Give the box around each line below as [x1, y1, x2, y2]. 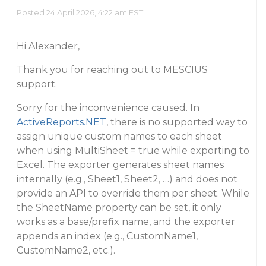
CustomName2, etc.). [17, 245, 115, 256]
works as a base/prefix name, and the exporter [17, 216, 235, 227]
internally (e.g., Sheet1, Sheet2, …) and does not [17, 173, 237, 185]
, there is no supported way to [106, 116, 248, 128]
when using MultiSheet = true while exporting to [17, 145, 249, 156]
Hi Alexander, [17, 40, 80, 52]
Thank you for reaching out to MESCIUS [17, 64, 208, 75]
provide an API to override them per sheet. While [17, 188, 249, 199]
